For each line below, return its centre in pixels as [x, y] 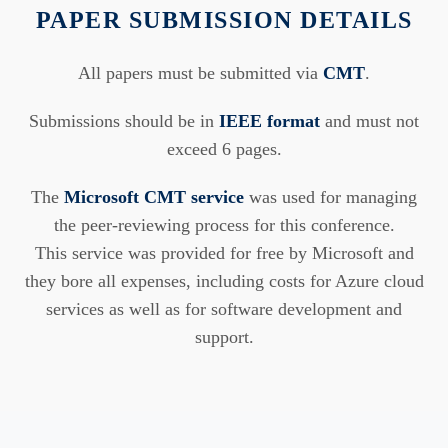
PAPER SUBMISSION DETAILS [224, 19]
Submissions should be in [124, 120]
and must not [369, 120]
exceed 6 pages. [224, 148]
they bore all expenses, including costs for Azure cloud [224, 280]
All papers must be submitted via [200, 72]
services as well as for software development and [224, 308]
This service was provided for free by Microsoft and [224, 252]
